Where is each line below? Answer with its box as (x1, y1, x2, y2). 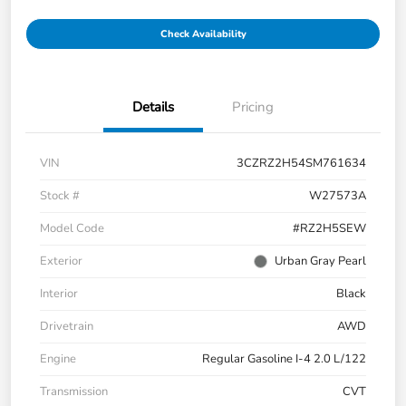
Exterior (40, 252, 82, 269)
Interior (40, 285, 78, 302)
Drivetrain (40, 317, 93, 334)
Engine (40, 350, 76, 367)
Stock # (40, 187, 80, 204)
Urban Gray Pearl (275, 252, 366, 269)
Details (132, 97, 174, 116)
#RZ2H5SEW (293, 219, 366, 237)
